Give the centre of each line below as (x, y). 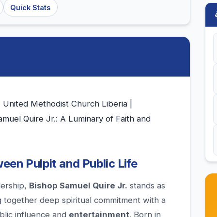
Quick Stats (31, 7)
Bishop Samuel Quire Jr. (78, 186)
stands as (146, 186)
